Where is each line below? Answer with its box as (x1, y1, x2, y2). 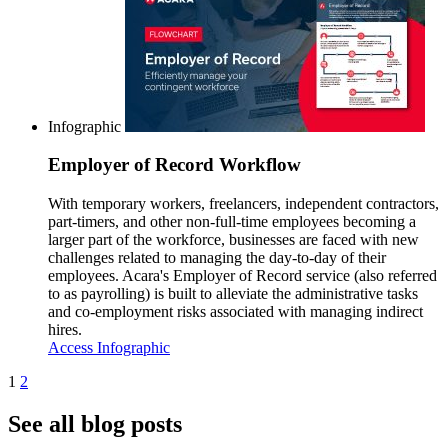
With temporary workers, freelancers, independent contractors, (48, 195, 439, 213)
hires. (48, 321, 82, 339)
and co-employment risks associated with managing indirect (48, 303, 423, 321)
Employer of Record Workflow (48, 154, 301, 176)
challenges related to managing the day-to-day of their (48, 249, 386, 267)
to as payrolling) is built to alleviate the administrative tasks (48, 285, 418, 303)
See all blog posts (8, 410, 182, 437)
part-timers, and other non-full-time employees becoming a (48, 213, 416, 231)
